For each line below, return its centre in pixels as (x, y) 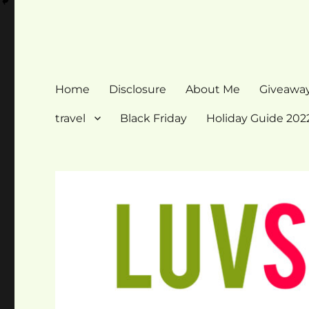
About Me (213, 89)
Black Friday (154, 118)
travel (71, 118)
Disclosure (138, 89)
